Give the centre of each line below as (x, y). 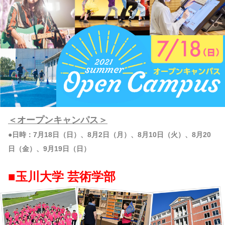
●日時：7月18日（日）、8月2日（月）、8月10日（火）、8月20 (109, 135)
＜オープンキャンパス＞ (58, 120)
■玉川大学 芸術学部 (62, 177)
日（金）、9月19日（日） (49, 149)
